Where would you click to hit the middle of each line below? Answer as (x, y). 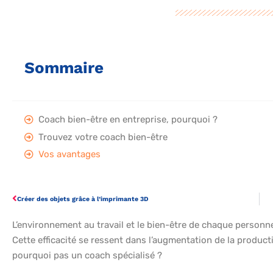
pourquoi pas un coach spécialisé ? (87, 256)
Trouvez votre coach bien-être (103, 137)
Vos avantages (69, 154)
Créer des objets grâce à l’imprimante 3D (83, 199)
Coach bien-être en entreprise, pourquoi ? (128, 120)
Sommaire (64, 68)
